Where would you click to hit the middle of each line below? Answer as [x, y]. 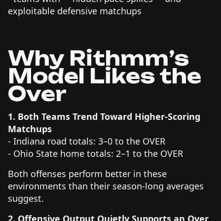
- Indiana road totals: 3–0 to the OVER [87, 141]
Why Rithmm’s [98, 58]
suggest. [26, 198]
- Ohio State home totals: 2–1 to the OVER [95, 153]
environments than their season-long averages [106, 186]
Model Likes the [105, 76]
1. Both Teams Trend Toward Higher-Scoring [104, 116]
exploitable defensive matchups [77, 11]
